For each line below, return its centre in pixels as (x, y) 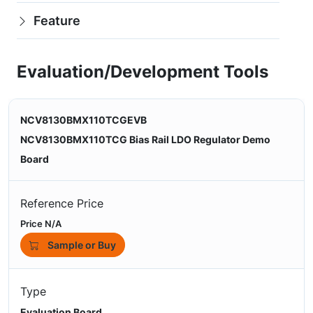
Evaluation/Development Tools (143, 71)
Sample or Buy (82, 245)
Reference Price (62, 203)
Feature (57, 21)
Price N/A (41, 224)
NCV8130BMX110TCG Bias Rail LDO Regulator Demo (145, 139)
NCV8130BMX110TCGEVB (83, 120)
